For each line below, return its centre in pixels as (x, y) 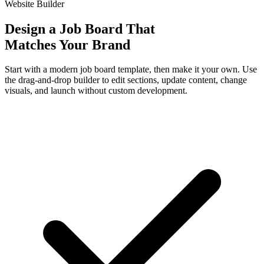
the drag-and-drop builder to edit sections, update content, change (126, 80)
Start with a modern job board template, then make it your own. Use (131, 70)
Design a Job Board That (80, 29)
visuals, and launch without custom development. (96, 91)
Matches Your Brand (67, 44)
